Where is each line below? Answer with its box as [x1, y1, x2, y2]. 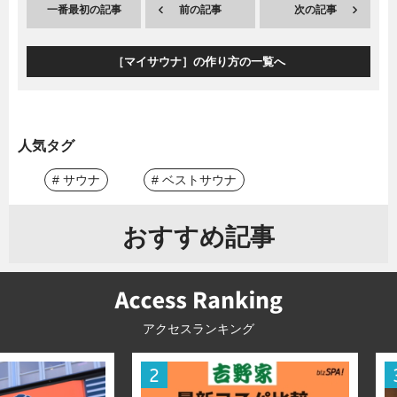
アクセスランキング [143, 321, 254, 336]
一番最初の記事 [46, 3, 121, 16]
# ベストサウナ [152, 172, 237, 187]
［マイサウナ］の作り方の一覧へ [112, 54, 285, 68]
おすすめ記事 [122, 222, 275, 251]
